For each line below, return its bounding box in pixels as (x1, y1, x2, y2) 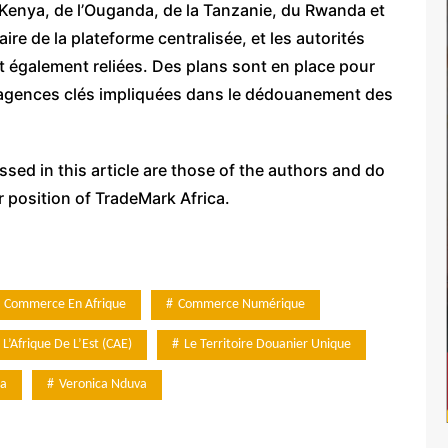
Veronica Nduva (59, 376, 147, 392)
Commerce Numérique (178, 296, 305, 312)
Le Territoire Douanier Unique (184, 336, 351, 352)
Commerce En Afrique (4, 296, 126, 312)
